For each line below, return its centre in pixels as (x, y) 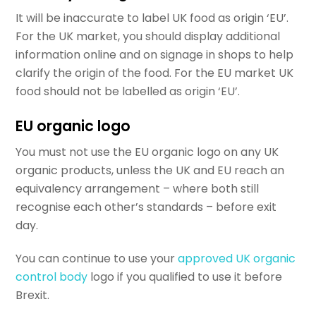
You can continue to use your (97, 258)
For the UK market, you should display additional (148, 36)
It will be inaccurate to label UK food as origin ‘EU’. (152, 18)
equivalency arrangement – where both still (138, 189)
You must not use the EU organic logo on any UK (147, 152)
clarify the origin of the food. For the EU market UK (155, 73)
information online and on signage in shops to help (155, 54)
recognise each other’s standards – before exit (146, 207)
